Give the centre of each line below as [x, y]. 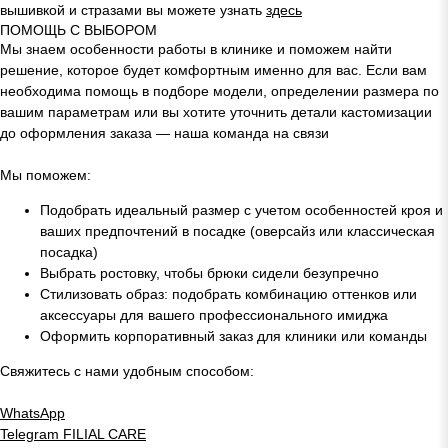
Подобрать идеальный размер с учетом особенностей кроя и [241, 209]
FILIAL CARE [104, 433]
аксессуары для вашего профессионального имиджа [214, 314]
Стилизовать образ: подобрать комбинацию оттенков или [228, 293]
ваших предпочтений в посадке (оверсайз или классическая [237, 230]
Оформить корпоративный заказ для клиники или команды [233, 335]
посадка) [69, 251]
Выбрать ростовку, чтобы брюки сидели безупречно [209, 272]
